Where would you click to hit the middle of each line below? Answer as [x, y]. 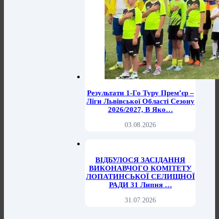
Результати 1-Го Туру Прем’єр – [140, 93]
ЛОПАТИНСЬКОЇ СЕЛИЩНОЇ [140, 177]
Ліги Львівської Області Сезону [140, 101]
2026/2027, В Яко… [140, 110]
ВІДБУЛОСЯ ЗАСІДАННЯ [141, 160]
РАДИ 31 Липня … [140, 185]
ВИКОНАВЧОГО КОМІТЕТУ [141, 168]
